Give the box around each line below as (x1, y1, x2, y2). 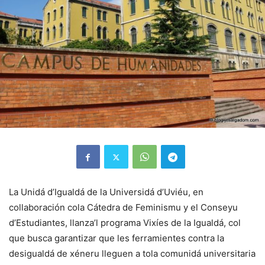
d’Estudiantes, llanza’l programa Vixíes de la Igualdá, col (9, 217, 241, 229)
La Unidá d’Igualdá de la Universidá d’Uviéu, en (9, 186, 203, 198)
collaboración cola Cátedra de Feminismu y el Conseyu (9, 202, 238, 214)
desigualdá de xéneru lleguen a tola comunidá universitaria (9, 248, 256, 260)
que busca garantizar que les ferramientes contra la (9, 232, 224, 244)
